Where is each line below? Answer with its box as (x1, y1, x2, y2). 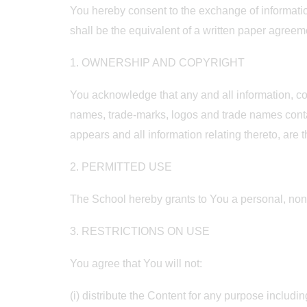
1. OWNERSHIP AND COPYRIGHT (70, 57, 245, 69)
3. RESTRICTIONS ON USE (70, 225, 210, 237)
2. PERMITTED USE (70, 161, 172, 173)
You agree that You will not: (70, 258, 202, 269)
